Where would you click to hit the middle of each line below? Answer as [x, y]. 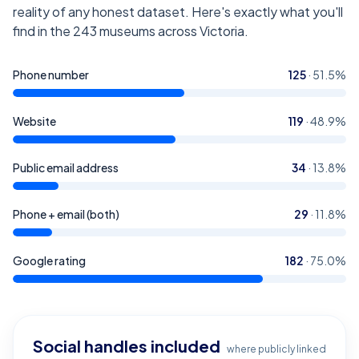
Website [34, 121]
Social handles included [127, 346]
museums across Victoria [172, 31]
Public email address [66, 167]
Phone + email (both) [66, 214]
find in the [43, 31]
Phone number [51, 75]
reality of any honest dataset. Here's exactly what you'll [178, 12]
